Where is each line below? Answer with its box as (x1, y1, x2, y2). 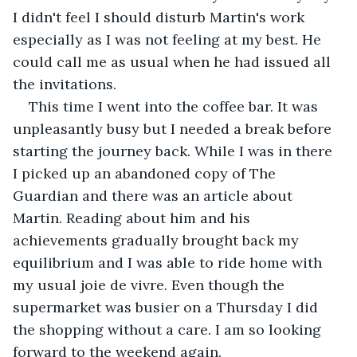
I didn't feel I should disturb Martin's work (13, 7, 308, 26)
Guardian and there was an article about (13, 186, 296, 205)
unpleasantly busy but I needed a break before (13, 119, 335, 138)
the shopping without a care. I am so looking (13, 320, 325, 339)
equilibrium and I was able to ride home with (13, 253, 326, 272)
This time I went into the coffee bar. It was (29, 96, 322, 116)
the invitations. (13, 74, 116, 93)
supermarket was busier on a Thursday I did (13, 297, 322, 316)
